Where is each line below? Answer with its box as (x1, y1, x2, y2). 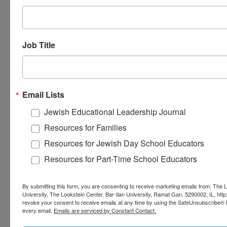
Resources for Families (44, 122, 127, 134)
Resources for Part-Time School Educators (44, 153, 198, 165)
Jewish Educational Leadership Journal (44, 106, 186, 118)
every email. (22, 206, 54, 215)
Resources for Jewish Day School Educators (44, 137, 204, 149)
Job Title (22, 39, 55, 51)
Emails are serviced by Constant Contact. (54, 206, 156, 215)
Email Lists (22, 89, 64, 101)
